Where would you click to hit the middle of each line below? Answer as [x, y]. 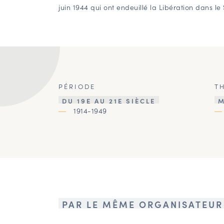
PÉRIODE [77, 86]
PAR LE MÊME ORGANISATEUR [142, 204]
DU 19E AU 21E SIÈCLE [109, 101]
